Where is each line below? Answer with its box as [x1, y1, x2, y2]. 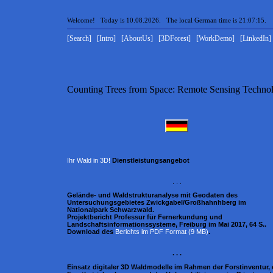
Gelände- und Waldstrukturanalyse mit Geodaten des [67, 191, 238, 199]
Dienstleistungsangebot [110, 157, 190, 164]
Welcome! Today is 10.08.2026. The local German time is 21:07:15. [67, 17, 268, 24]
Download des [67, 228, 115, 236]
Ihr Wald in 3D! [67, 157, 110, 164]
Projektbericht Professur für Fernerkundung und [67, 213, 222, 221]
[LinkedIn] [240, 34, 271, 43]
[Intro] [97, 34, 116, 43]
